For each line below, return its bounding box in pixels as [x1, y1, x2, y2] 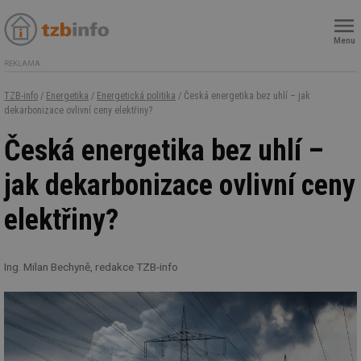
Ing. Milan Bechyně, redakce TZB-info [4, 260, 178, 274]
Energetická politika [97, 90, 176, 102]
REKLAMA [4, 60, 40, 68]
